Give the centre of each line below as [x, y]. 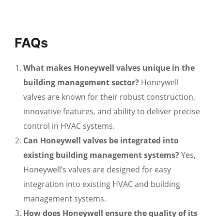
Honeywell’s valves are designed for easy [97, 170]
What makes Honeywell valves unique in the [109, 68]
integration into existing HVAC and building [102, 184]
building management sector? [81, 83]
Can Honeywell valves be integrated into [101, 141]
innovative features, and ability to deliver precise [112, 112]
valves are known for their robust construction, [109, 97]
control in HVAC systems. [69, 126]
